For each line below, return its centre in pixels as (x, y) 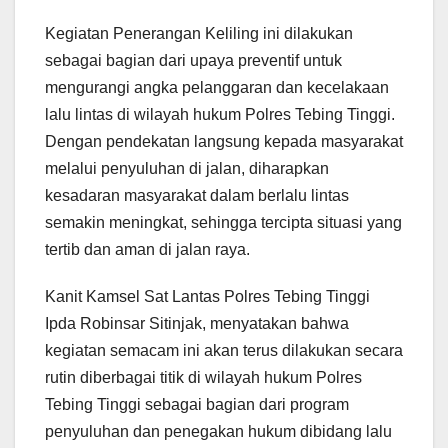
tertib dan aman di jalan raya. (147, 249)
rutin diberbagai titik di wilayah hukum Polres (203, 377)
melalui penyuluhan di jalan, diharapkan (187, 168)
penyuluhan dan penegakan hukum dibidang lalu (218, 431)
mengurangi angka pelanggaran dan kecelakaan (217, 87)
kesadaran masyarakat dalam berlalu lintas (197, 195)
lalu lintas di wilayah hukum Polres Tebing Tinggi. (220, 114)
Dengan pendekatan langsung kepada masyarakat (224, 141)
